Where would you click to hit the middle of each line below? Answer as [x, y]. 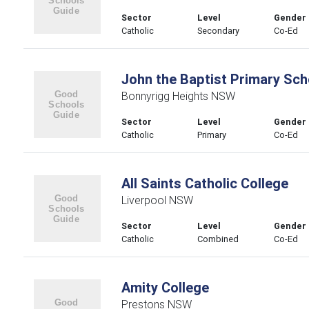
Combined [218, 239]
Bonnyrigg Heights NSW [178, 96]
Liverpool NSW [157, 200]
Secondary [219, 31]
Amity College [165, 287]
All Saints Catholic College [205, 183]
